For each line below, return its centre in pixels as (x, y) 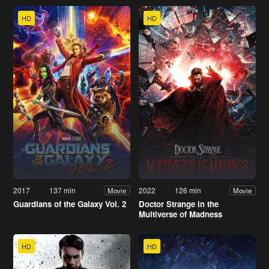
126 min (188, 190)
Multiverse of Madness (180, 214)
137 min (63, 190)
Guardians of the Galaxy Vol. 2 (70, 204)
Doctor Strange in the (179, 204)
